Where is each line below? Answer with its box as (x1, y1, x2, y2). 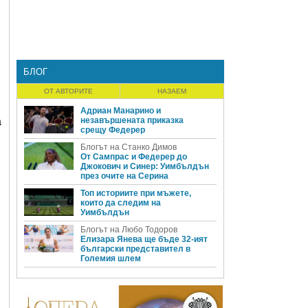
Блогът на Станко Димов (80, 142, 177, 152)
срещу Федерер (80, 125, 145, 135)
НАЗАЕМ (157, 87, 186, 95)
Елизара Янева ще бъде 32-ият (80, 234, 208, 244)
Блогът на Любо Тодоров (80, 225, 177, 234)
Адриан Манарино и (80, 106, 161, 115)
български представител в (80, 244, 190, 254)
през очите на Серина (80, 171, 168, 181)
